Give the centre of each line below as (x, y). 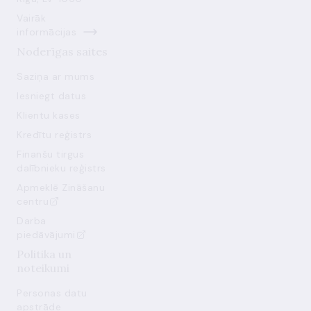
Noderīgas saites (62, 51)
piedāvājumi (46, 235)
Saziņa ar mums (56, 76)
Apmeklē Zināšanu (61, 187)
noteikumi (43, 268)
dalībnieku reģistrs (61, 168)
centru (33, 201)
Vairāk (31, 18)
